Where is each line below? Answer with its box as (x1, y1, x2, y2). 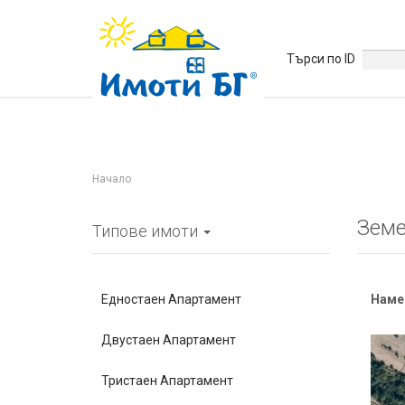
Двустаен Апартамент (101, 333, 236, 347)
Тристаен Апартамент (101, 373, 233, 388)
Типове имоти (92, 221, 202, 240)
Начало (92, 173, 131, 185)
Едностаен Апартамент (101, 292, 241, 306)
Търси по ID (287, 52, 355, 66)
